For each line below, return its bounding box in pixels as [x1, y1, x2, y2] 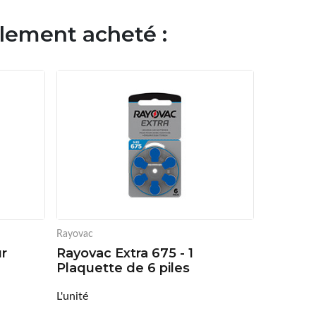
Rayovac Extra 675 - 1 [56, 245, 193, 261]
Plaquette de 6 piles [56, 260, 190, 276]
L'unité [56, 287, 88, 303]
